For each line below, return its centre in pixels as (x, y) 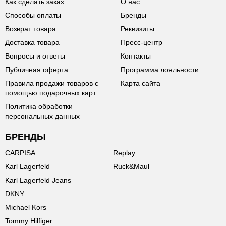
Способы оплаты (33, 15)
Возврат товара (31, 29)
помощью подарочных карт (50, 93)
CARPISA (20, 153)
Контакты (136, 56)
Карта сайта (140, 83)
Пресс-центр (142, 42)
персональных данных (42, 116)
